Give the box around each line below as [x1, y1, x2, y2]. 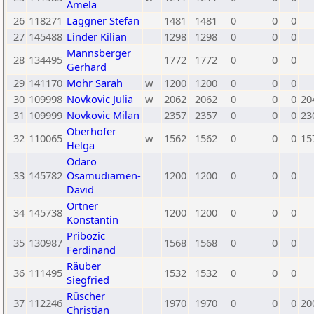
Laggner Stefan [67, 13, 139, 27]
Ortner [67, 198, 98, 212]
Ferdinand [67, 243, 116, 257]
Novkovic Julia [67, 92, 133, 106]
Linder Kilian [67, 29, 127, 43]
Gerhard [67, 60, 107, 74]
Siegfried [67, 273, 109, 287]
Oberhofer [67, 124, 116, 138]
